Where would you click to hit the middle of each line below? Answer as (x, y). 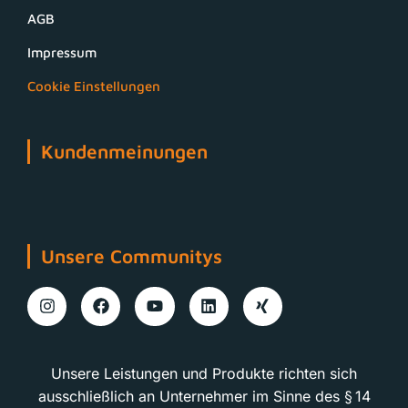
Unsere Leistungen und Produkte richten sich (204, 373)
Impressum (62, 52)
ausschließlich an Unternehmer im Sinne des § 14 (204, 396)
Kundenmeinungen (124, 151)
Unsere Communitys (132, 255)
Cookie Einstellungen (94, 86)
